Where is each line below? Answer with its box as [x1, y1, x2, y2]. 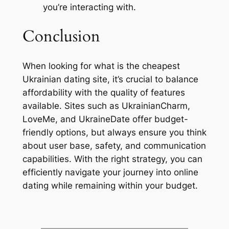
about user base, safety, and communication [22, 140, 206, 151]
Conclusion [22, 26, 100, 48]
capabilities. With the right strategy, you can [22, 153, 202, 164]
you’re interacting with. [42, 2, 136, 13]
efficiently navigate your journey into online [22, 167, 198, 177]
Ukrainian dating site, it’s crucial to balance [22, 74, 198, 84]
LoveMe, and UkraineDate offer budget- [22, 113, 188, 124]
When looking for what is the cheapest [22, 60, 180, 71]
